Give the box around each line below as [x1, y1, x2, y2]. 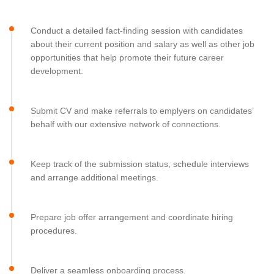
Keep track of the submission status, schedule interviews [31, 159, 249, 169]
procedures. [31, 226, 77, 235]
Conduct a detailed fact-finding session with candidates [31, 26, 243, 35]
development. [31, 66, 83, 76]
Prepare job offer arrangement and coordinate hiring [31, 212, 233, 222]
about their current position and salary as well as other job [31, 39, 254, 49]
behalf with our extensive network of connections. [31, 119, 221, 129]
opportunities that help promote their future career [31, 53, 224, 62]
